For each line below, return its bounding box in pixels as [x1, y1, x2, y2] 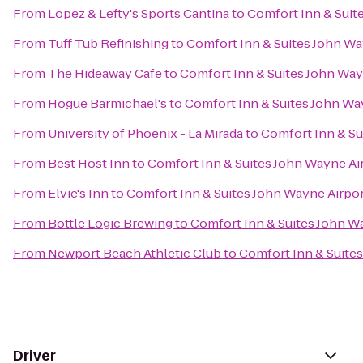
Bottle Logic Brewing [48, 215, 173, 232]
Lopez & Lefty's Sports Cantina [48, 5, 229, 22]
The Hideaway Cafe [48, 65, 162, 82]
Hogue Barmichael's [48, 95, 167, 112]
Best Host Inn [48, 155, 130, 172]
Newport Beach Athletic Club [48, 245, 221, 262]
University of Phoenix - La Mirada [48, 125, 243, 142]
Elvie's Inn [48, 185, 109, 202]
